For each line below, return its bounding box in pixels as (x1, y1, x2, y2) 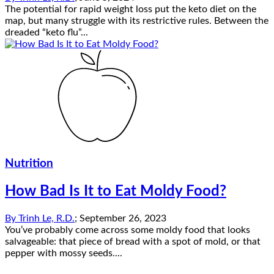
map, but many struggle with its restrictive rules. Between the (5, 16, 268, 26)
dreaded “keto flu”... (5, 28, 88, 38)
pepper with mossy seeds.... (5, 248, 122, 258)
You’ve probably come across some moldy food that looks (5, 224, 250, 235)
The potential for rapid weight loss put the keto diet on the (5, 4, 256, 15)
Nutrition (5, 157, 53, 169)
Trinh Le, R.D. (18, 213, 75, 223)
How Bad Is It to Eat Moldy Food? (5, 183, 226, 199)
